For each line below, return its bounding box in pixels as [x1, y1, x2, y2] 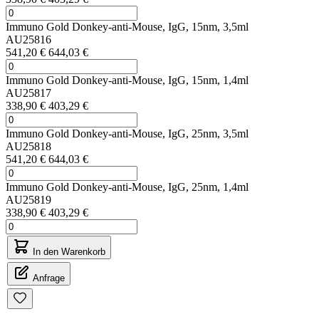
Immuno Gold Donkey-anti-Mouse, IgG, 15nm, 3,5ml [6, 20, 249, 33]
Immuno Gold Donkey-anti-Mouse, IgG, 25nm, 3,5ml [6, 127, 249, 140]
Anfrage [33, 272, 65, 283]
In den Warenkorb [33, 246, 105, 257]
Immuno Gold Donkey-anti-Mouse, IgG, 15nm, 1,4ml [6, 73, 249, 86]
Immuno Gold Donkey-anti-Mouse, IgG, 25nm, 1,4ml [6, 180, 249, 193]
